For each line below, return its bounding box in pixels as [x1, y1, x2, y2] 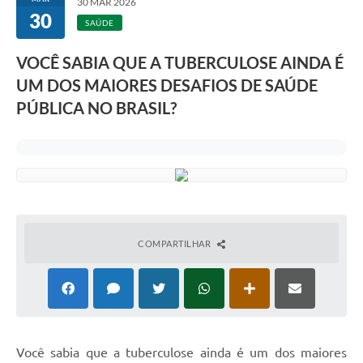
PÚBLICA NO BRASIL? [16, 98, 177, 118]
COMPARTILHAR [138, 238, 213, 250]
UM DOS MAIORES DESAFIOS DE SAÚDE [16, 75, 318, 96]
